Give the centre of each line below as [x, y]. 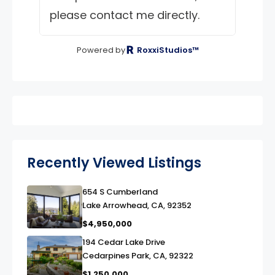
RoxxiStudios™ [167, 50]
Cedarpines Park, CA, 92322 [138, 255]
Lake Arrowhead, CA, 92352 [137, 205]
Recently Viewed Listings [114, 162]
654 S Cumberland [120, 192]
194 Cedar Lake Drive [124, 242]
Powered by [101, 50]
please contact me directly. [125, 15]
